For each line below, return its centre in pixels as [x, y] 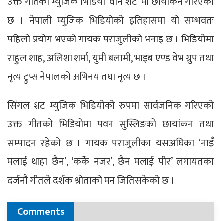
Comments [41, 211]
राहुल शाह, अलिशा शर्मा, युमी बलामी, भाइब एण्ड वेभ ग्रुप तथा [110, 58]
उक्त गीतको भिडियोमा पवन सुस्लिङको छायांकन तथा [110, 124]
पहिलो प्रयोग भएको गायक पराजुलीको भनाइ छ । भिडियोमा [110, 39]
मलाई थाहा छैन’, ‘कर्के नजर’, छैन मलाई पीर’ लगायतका [110, 162]
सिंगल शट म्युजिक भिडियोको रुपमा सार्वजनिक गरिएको [110, 105]
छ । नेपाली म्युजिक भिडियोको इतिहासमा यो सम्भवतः [110, 20]
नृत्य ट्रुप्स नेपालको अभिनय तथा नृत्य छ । [77, 77]
